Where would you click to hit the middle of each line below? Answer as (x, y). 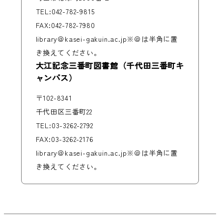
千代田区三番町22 (64, 111)
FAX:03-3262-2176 (65, 139)
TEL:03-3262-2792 (64, 125)
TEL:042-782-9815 (65, 11)
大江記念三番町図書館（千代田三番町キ (110, 65)
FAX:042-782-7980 (65, 25)
